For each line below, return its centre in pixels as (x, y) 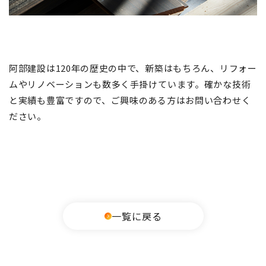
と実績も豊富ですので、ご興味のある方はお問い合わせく (130, 100)
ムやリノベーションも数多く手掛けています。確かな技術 (130, 84)
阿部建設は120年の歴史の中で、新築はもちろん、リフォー (133, 68)
